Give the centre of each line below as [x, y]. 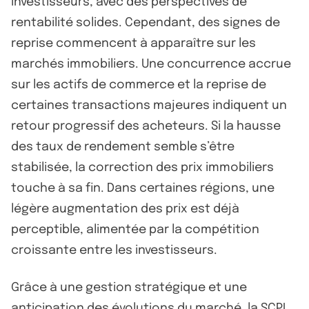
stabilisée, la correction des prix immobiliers [142, 167]
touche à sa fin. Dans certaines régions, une [143, 188]
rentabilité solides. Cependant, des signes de [146, 22]
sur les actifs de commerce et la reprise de [139, 84]
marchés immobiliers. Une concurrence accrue [151, 64]
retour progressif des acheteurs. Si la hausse [146, 126]
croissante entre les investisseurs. [114, 250]
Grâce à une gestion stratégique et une [129, 287]
